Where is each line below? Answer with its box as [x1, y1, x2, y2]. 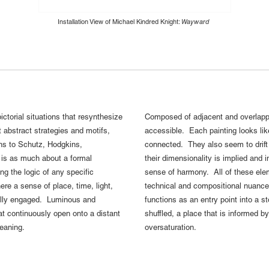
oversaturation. [144, 224, 201, 232]
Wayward [181, 19, 211, 26]
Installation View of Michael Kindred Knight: [58, 19, 181, 26]
